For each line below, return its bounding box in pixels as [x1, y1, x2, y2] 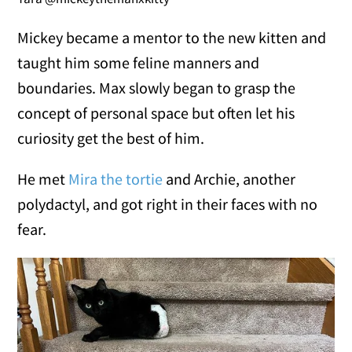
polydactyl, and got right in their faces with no [17, 193, 318, 214]
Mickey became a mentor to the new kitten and [17, 27, 327, 47]
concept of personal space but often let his [17, 102, 295, 123]
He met [17, 168, 69, 189]
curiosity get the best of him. [17, 127, 205, 148]
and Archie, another [163, 168, 296, 189]
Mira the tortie [68, 168, 163, 189]
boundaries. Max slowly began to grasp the [17, 77, 296, 97]
